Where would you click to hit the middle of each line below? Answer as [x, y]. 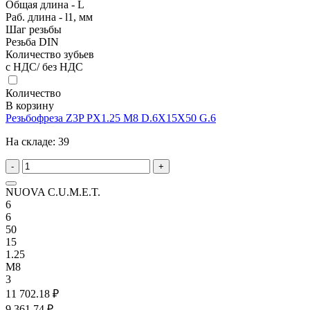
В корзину [30, 105]
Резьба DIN [32, 42]
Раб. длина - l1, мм [49, 17]
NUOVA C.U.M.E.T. [53, 192]
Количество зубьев [50, 54]
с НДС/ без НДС [44, 66]
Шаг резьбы [34, 29]
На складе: [32, 141]
